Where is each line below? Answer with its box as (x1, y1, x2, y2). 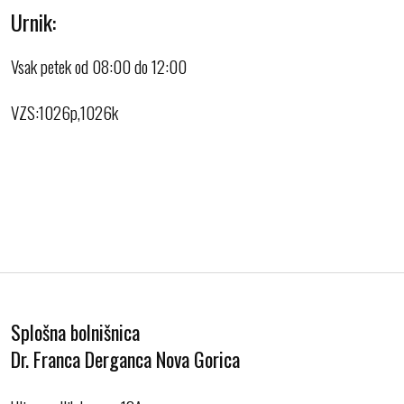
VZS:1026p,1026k (11, 98, 118, 124)
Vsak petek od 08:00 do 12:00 (11, 52, 187, 78)
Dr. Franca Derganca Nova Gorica (11, 344, 240, 373)
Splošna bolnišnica (11, 317, 140, 346)
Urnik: (11, 5, 56, 38)
